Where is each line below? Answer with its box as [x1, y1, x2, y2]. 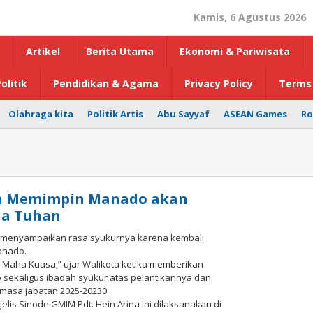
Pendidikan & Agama [53, 77, 159, 90]
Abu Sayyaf [157, 108, 210, 120]
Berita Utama [86, 45, 154, 58]
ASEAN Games [224, 108, 287, 120]
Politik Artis [87, 108, 143, 120]
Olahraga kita [8, 108, 73, 120]
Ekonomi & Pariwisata [180, 45, 290, 58]
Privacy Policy [184, 77, 253, 90]
